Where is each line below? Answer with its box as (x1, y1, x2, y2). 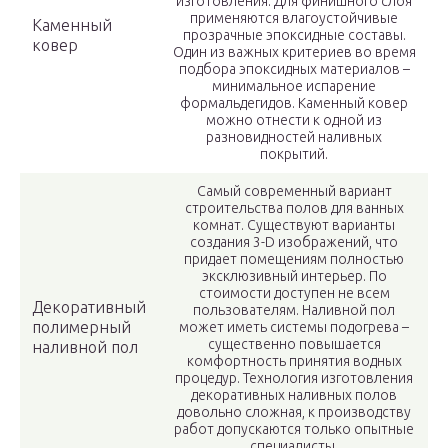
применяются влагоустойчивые (190, 10, 398, 27)
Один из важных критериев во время (172, 44, 416, 61)
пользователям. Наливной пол (193, 302, 395, 319)
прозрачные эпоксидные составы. (182, 27, 406, 44)
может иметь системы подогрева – (179, 319, 409, 336)
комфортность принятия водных (186, 353, 402, 370)
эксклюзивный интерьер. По (201, 268, 387, 285)
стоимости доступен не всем (198, 285, 390, 302)
